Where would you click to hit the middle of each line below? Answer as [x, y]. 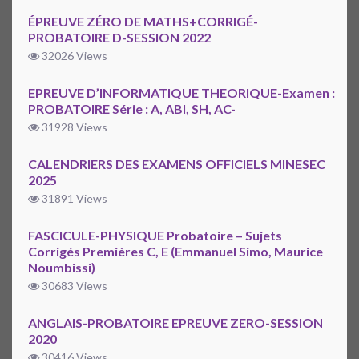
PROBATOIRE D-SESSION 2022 [119, 38]
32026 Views [73, 56]
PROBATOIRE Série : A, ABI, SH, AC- [132, 109]
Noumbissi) [62, 268]
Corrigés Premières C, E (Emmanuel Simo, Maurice [175, 252]
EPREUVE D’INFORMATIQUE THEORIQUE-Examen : [182, 93]
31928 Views [73, 127]
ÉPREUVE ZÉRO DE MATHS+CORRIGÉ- [143, 22]
